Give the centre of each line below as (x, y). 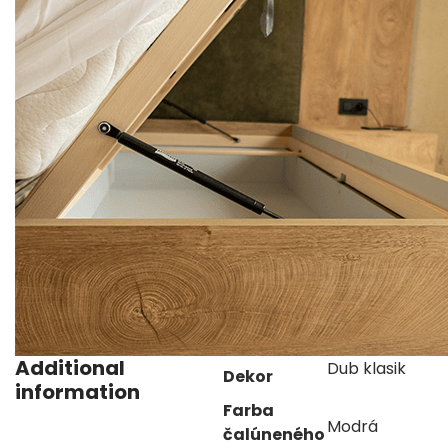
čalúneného (274, 434)
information (77, 391)
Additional (70, 367)
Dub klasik (366, 368)
